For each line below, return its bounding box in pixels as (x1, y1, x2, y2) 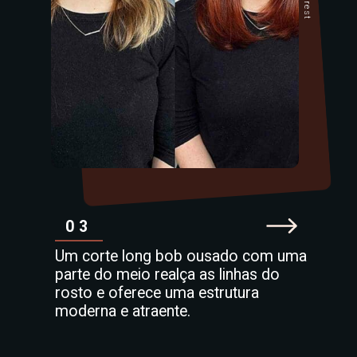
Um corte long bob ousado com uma (54, 247, 307, 266)
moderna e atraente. (54, 302, 190, 321)
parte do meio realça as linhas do (54, 265, 280, 284)
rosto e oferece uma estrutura (54, 284, 259, 303)
